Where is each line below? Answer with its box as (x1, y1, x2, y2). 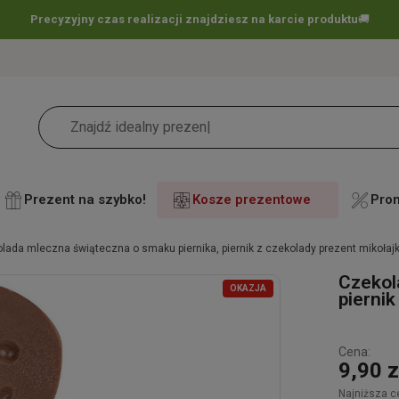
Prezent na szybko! (24, 191, 146, 208)
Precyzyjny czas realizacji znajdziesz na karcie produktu (29, 12, 358, 26)
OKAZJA (230, 282, 267, 293)
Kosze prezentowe (192, 191, 311, 208)
